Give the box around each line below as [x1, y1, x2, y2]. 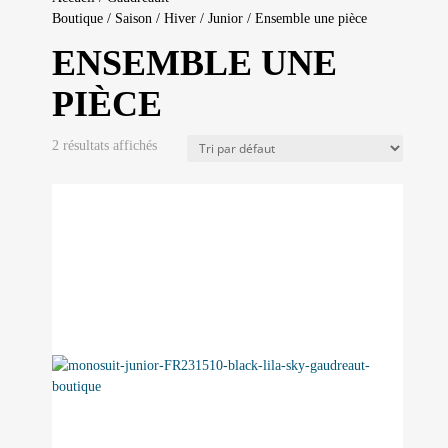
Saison [114, 11, 152, 26]
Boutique [51, 11, 103, 26]
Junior [207, 11, 243, 26]
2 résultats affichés [51, 138, 157, 153]
